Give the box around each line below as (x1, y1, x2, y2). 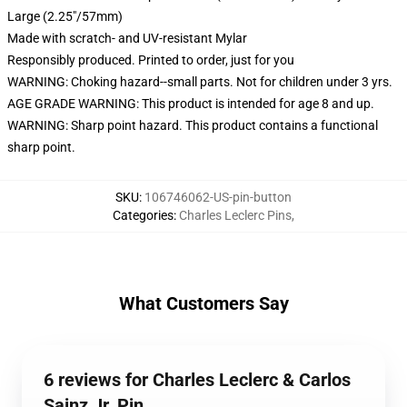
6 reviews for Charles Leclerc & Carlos (44, 369, 351, 391)
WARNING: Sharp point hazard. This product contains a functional (7, 118, 378, 133)
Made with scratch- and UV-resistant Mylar (7, 31, 247, 45)
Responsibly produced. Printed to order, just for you (7, 53, 294, 67)
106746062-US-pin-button (144, 190, 292, 204)
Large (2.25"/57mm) (7, 9, 123, 24)
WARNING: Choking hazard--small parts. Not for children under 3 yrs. (7, 74, 392, 89)
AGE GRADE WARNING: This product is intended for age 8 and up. (7, 96, 374, 111)
